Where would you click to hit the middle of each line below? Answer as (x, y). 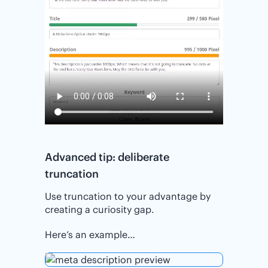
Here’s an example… (90, 234)
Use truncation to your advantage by (128, 197)
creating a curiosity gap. (100, 210)
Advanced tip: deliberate (107, 157)
